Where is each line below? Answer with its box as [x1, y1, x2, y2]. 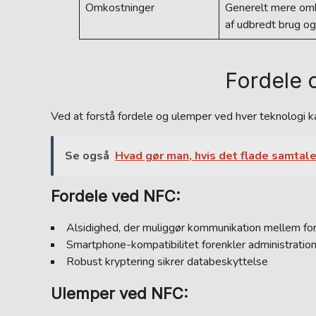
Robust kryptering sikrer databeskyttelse [66, 254, 268, 269]
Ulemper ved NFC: [51, 284, 188, 303]
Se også [65, 148, 109, 164]
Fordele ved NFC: [51, 187, 181, 205]
